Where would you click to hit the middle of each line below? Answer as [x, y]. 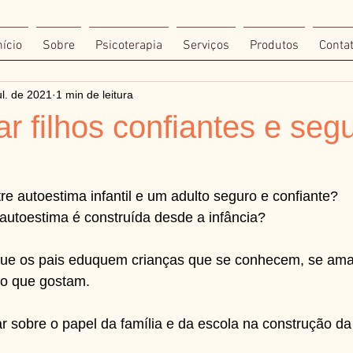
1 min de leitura [95, 94]
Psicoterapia [129, 46]
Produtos [274, 46]
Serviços [206, 46]
